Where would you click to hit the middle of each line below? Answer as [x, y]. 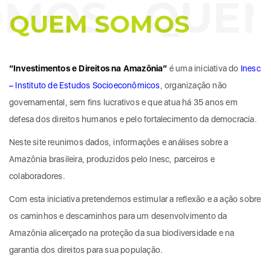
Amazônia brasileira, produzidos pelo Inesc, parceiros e [112, 159]
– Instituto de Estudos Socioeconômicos [85, 85]
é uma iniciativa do [204, 68]
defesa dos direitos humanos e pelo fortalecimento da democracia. [133, 119]
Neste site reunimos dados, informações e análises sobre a [119, 142]
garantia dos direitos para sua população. [86, 250]
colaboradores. [37, 176]
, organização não [194, 85]
